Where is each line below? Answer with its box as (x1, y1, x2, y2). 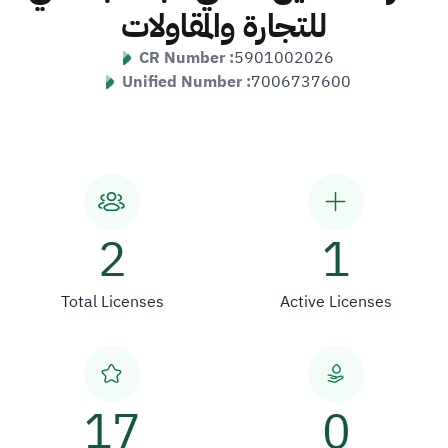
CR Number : (138, 45, 234, 70)
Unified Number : (121, 69, 251, 94)
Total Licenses (60, 289, 164, 314)
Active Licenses (280, 289, 392, 314)
